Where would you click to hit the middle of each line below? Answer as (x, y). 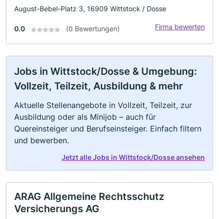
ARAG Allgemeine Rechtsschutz (89, 197)
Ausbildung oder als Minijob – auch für (85, 117)
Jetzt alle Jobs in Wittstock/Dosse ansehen (133, 157)
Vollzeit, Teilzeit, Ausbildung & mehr (99, 86)
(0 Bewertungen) (93, 29)
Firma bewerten (180, 27)
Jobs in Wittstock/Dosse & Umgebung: (106, 72)
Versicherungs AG (57, 209)
